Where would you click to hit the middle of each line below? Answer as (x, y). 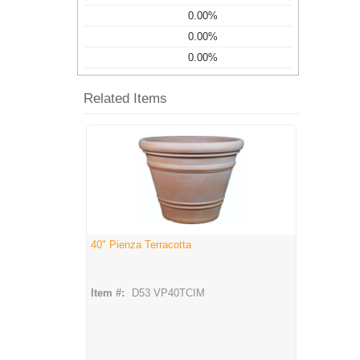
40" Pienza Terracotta (141, 245)
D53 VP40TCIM (168, 293)
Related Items (125, 99)
